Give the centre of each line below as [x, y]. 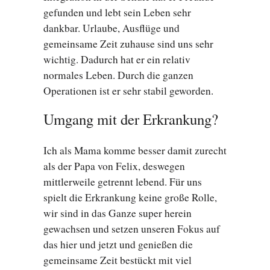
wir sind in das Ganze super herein [118, 213]
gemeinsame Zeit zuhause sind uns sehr [128, 44]
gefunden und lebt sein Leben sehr [117, 13]
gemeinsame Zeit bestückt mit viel [118, 260]
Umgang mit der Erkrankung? [131, 119]
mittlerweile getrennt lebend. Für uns [123, 182]
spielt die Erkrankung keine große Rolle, [130, 198]
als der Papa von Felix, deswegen [114, 166]
